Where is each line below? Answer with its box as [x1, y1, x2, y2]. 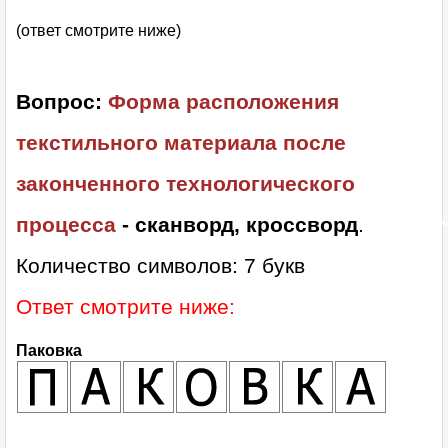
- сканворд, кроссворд [116, 213, 358, 237]
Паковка [16, 342, 82, 360]
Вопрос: [16, 90, 108, 114]
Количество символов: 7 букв [16, 254, 305, 278]
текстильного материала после [16, 131, 346, 155]
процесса [16, 213, 116, 237]
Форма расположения [108, 90, 339, 114]
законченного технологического [16, 172, 355, 196]
